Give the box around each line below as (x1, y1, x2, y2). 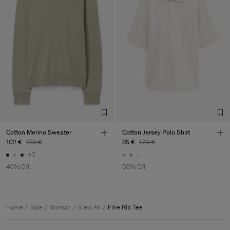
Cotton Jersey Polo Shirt (122, 128, 190, 136)
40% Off (6, 163, 30, 171)
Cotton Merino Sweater (6, 128, 71, 136)
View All (78, 203, 101, 212)
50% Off (122, 163, 146, 171)
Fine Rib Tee (108, 203, 143, 212)
